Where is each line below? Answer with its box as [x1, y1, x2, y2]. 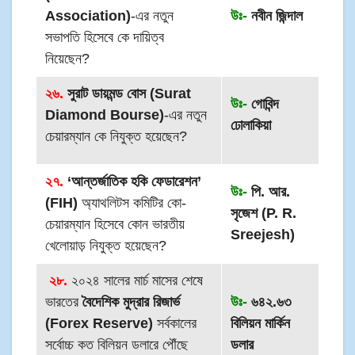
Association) [45, 7, 132, 24]
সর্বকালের [153, 315, 197, 331]
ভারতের [45, 293, 83, 310]
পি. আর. [247, 183, 291, 200]
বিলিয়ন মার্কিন [231, 315, 291, 331]
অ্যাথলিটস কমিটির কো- [78, 194, 187, 211]
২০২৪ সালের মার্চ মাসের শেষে [67, 272, 204, 288]
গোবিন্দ [247, 95, 280, 112]
